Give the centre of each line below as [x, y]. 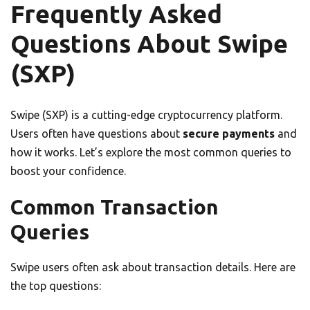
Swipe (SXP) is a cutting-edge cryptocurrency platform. [146, 115]
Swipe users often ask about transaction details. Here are [153, 267]
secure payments [229, 133]
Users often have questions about [97, 133]
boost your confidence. [68, 171]
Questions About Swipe [149, 43]
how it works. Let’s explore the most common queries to [151, 152]
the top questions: [56, 285]
